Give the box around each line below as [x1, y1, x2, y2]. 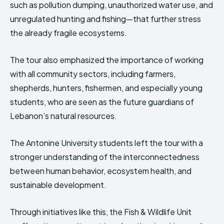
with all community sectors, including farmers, [10, 68, 175, 79]
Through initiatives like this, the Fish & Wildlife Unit [10, 206, 191, 217]
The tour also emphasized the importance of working [10, 54, 203, 65]
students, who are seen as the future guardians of [10, 96, 194, 107]
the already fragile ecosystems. [10, 27, 127, 38]
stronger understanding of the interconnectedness [10, 151, 199, 162]
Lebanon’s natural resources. [10, 110, 117, 121]
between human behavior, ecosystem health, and [10, 165, 191, 176]
